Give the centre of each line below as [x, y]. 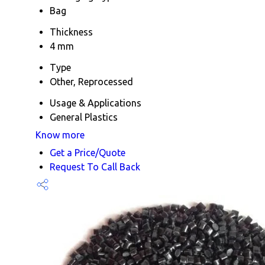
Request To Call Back [95, 167]
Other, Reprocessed [91, 81]
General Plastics [84, 117]
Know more [60, 135]
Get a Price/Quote [88, 152]
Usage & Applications [96, 103]
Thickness [71, 32]
